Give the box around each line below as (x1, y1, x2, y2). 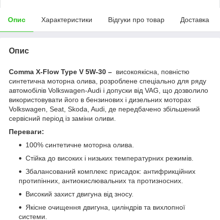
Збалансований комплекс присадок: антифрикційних (26, 167, 195, 175)
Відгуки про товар (108, 15, 165, 24)
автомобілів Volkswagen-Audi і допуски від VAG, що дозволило (9, 86, 208, 94)
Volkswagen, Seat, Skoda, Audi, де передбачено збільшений (9, 105, 200, 113)
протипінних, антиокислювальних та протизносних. (19, 176, 183, 185)
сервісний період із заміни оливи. (9, 114, 116, 122)
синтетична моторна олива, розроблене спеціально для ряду (9, 77, 206, 85)
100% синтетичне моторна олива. (26, 140, 134, 149)
